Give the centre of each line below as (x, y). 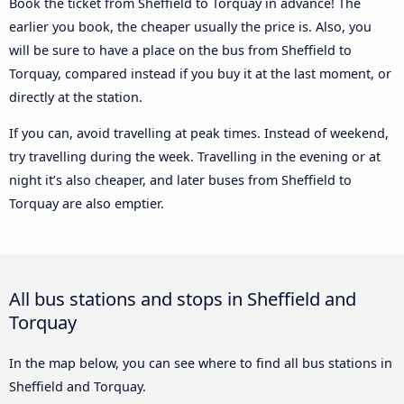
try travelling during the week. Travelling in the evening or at (195, 157)
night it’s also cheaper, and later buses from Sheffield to (180, 180)
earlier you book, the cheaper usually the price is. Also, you (190, 26)
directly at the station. (76, 96)
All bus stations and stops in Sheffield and (183, 299)
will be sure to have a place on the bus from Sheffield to (180, 50)
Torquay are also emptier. (87, 204)
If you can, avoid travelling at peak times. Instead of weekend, (199, 133)
